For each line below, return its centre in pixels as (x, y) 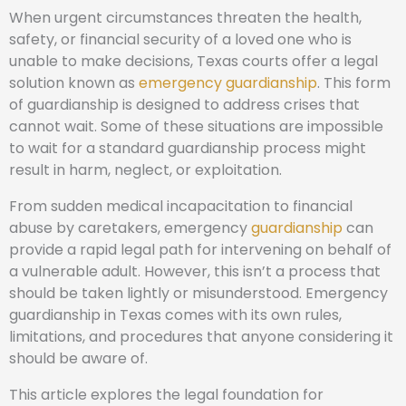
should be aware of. (78, 358)
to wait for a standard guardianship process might (188, 148)
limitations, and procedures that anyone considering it (201, 337)
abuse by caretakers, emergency (130, 228)
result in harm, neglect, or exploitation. (145, 170)
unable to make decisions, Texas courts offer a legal (193, 61)
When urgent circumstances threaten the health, (185, 18)
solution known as (74, 83)
